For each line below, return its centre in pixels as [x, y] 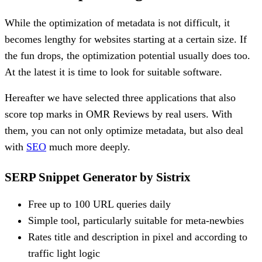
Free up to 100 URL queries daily [99, 204]
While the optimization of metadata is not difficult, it [117, 23]
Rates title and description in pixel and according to [138, 237]
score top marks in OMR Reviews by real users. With [118, 114]
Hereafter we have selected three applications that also [120, 97]
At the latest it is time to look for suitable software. [113, 72]
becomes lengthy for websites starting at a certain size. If [126, 39]
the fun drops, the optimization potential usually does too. [127, 55]
